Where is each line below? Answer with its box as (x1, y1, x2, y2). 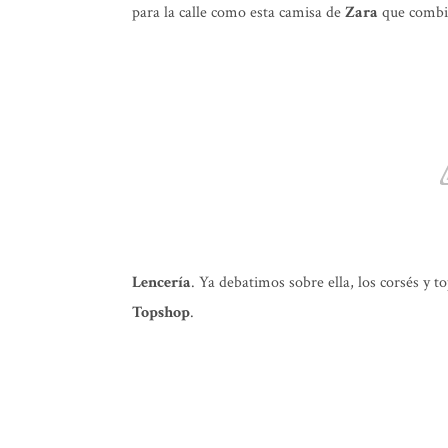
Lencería (132, 272, 191, 293)
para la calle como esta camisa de (132, 2, 345, 23)
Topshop (132, 302, 190, 323)
